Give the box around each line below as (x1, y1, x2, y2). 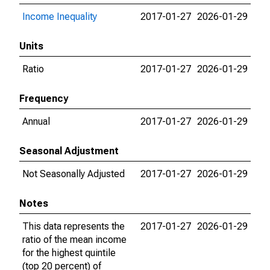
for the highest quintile (22, 247, 116, 259)
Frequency (19, 93, 68, 104)
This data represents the (22, 221, 125, 232)
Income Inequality (22, 11, 97, 22)
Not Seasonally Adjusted (22, 168, 125, 180)
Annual (22, 116, 50, 127)
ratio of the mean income (22, 234, 127, 245)
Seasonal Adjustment (19, 145, 119, 157)
